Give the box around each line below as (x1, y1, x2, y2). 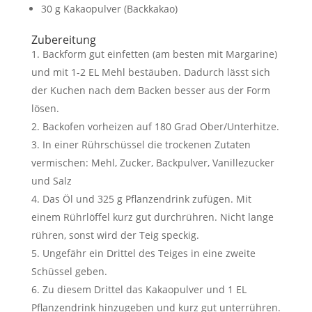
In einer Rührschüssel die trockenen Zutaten (42, 138, 251, 151)
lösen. (31, 102, 59, 115)
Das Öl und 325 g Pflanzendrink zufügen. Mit (42, 192, 251, 205)
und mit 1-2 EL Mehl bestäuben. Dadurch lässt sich (31, 65, 270, 79)
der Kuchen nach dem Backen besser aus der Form (31, 84, 270, 97)
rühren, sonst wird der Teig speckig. (31, 228, 199, 242)
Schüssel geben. (31, 265, 107, 278)
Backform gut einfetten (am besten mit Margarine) (42, 47, 277, 61)
